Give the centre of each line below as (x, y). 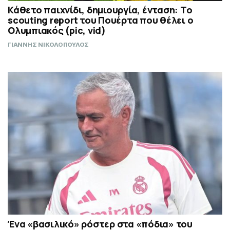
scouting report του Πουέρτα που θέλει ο (101, 20)
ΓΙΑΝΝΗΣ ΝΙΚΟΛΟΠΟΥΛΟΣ (48, 45)
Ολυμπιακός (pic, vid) (57, 31)
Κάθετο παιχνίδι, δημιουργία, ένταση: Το (100, 10)
